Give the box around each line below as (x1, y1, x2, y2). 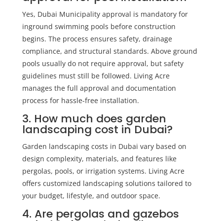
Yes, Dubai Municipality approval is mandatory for (22, 9, 188, 19)
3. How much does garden (22, 110, 166, 126)
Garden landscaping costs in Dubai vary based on (22, 141, 186, 151)
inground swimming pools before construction (22, 21, 176, 31)
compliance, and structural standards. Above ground (22, 46, 197, 56)
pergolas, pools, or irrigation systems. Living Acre (22, 166, 184, 176)
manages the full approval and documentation (22, 83, 176, 93)
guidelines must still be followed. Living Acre (22, 71, 170, 80)
